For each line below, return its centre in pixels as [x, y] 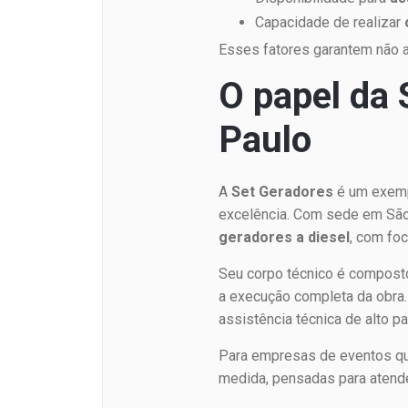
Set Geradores [283, 192]
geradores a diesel [285, 238]
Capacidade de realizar [330, 23]
